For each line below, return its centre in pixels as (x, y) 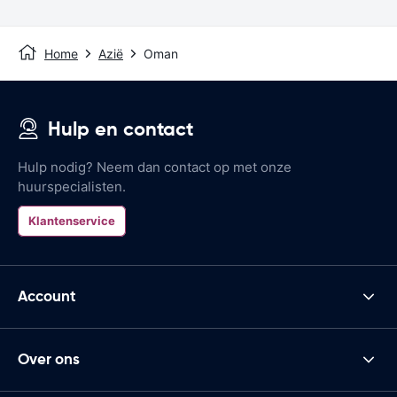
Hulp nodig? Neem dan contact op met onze (155, 167)
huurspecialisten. (72, 186)
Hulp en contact (121, 128)
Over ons (49, 359)
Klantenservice (72, 220)
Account (47, 296)
